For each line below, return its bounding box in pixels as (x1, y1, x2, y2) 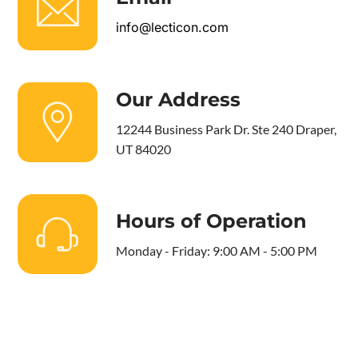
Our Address (115, 87, 241, 111)
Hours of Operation (115, 209, 307, 233)
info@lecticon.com (115, 18, 229, 35)
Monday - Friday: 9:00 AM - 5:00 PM (115, 243, 317, 259)
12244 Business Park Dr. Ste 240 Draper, (115, 121, 336, 137)
